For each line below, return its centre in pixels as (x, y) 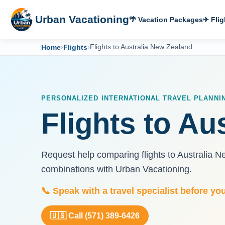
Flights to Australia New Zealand (141, 47)
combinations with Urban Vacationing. (117, 170)
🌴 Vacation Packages (166, 20)
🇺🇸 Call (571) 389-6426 (95, 216)
